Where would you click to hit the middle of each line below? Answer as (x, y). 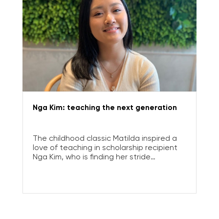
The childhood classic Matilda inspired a (105, 138)
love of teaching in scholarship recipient (105, 148)
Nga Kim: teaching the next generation (105, 108)
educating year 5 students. (82, 166)
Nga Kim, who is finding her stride (91, 157)
